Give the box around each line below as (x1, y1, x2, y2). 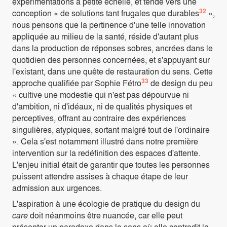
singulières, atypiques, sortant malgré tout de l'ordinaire (12, 123, 210, 135)
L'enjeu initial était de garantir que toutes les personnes (12, 158, 210, 170)
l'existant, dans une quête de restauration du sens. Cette (12, 65, 213, 77)
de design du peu (148, 77, 213, 89)
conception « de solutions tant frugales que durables (12, 7, 199, 19)
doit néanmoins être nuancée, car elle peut (28, 209, 182, 221)
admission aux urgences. (12, 181, 102, 194)
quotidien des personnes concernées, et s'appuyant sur (12, 53, 210, 65)
